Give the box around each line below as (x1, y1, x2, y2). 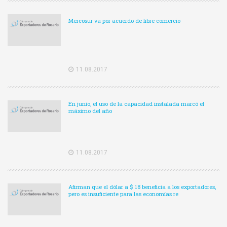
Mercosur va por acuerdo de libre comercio (68, 17, 180, 25)
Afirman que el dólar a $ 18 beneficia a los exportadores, (68, 183, 216, 191)
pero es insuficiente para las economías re (68, 190, 178, 198)
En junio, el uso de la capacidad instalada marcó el (68, 100, 204, 108)
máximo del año (68, 107, 112, 115)
